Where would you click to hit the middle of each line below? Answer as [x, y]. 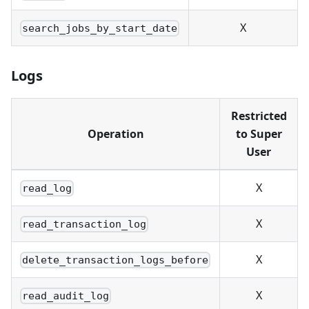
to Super [259, 134]
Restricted [259, 116]
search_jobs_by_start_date [100, 29]
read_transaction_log [84, 225]
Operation [116, 134]
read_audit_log [66, 296]
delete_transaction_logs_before [116, 260]
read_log [47, 189]
